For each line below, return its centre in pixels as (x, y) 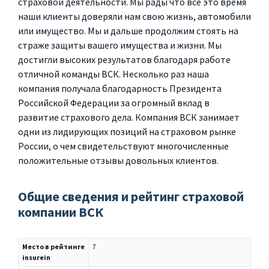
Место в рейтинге (53, 246)
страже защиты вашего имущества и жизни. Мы (120, 45)
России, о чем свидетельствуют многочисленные (123, 146)
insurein (36, 257)
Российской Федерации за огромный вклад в (114, 103)
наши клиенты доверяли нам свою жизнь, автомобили (134, 16)
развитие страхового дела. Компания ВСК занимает (129, 117)
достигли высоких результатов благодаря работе (124, 59)
